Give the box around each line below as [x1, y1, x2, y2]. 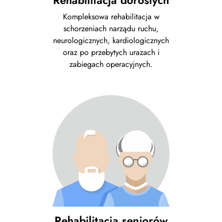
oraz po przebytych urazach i [62, 47, 160, 58]
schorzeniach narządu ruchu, [63, 23, 159, 35]
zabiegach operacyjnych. [69, 58, 153, 70]
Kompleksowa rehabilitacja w [62, 11, 160, 23]
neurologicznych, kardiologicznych [53, 35, 169, 47]
